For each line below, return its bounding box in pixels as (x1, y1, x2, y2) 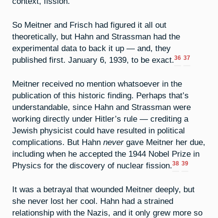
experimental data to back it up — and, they (12, 44, 171, 53)
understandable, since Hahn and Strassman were (12, 102, 191, 111)
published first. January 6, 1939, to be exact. (12, 55, 174, 65)
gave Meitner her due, (124, 137, 205, 146)
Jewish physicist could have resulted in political (12, 126, 185, 135)
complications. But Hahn (12, 137, 103, 146)
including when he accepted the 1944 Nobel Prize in (12, 149, 200, 158)
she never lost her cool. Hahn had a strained (12, 196, 173, 205)
